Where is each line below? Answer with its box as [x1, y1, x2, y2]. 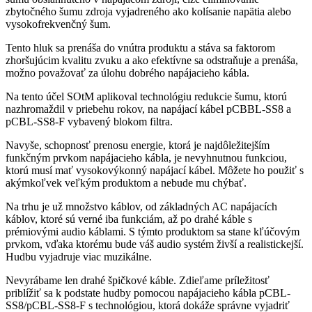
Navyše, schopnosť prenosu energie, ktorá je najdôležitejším [6, 139, 270, 151]
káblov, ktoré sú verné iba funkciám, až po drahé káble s [6, 213, 252, 225]
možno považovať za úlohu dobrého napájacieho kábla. [6, 67, 249, 79]
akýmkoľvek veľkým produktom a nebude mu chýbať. [6, 177, 247, 189]
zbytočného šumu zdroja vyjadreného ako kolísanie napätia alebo [6, 6, 291, 17]
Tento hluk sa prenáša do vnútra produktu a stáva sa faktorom [6, 42, 275, 54]
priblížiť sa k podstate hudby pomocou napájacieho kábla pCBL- [6, 287, 290, 299]
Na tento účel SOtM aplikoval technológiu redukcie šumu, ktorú [6, 91, 287, 102]
